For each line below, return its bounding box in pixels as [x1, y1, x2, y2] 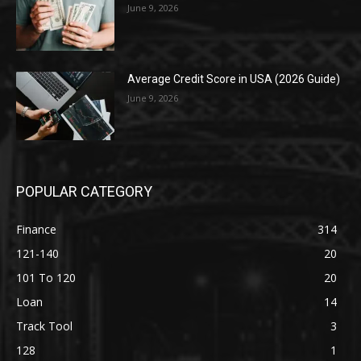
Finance [16, 222, 56, 238]
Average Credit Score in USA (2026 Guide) [127, 72, 341, 85]
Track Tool [16, 318, 73, 334]
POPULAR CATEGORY [16, 183, 152, 201]
